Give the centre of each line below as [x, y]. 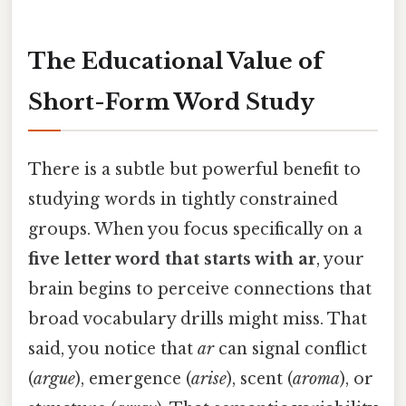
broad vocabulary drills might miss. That [198, 319]
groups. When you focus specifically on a [195, 229]
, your [340, 259]
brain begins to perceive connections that [200, 289]
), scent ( [260, 378]
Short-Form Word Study [171, 101]
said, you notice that [113, 348]
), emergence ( [133, 378]
